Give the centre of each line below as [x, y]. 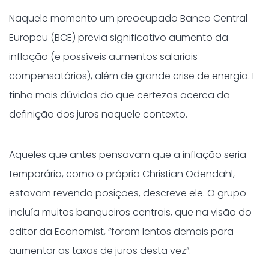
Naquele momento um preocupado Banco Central [128, 18]
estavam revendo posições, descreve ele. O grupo [128, 193]
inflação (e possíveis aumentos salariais [103, 57]
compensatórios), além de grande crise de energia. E [133, 76]
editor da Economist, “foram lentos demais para [121, 231]
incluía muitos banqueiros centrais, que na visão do [130, 212]
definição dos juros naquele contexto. [98, 114]
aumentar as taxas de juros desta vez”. [100, 251]
